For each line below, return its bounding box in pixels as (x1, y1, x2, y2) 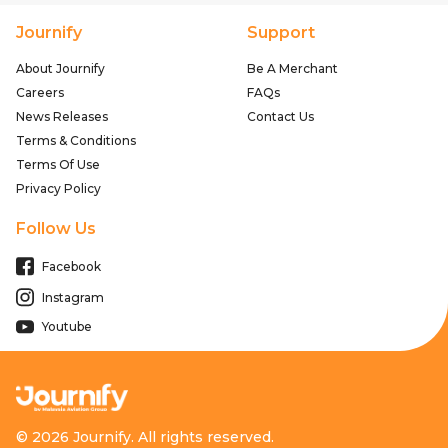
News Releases (16, 109, 108, 125)
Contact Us (246, 109, 314, 125)
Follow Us (16, 219, 96, 239)
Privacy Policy (16, 181, 101, 197)
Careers (16, 85, 64, 101)
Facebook (42, 258, 101, 274)
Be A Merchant (246, 61, 338, 77)
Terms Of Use (16, 157, 100, 173)
